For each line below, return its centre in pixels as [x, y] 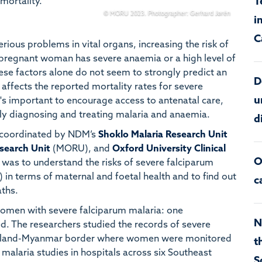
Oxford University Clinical [169, 149]
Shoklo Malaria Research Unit [163, 135]
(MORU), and [81, 149]
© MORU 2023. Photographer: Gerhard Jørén [167, 13]
